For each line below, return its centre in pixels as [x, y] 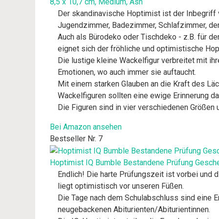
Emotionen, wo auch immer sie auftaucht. [127, 72]
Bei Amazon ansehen [86, 127]
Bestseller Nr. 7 [76, 139]
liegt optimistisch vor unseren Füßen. [121, 186]
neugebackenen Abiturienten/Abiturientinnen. [134, 209]
